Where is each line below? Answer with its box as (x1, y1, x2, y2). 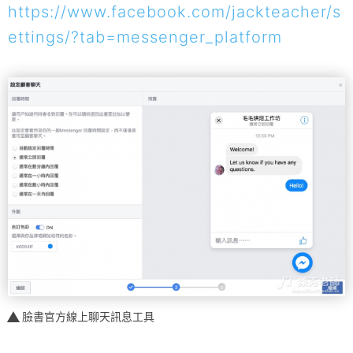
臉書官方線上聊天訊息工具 (22, 309, 154, 323)
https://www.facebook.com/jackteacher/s (8, 2, 341, 21)
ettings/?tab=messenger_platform (8, 27, 282, 46)
